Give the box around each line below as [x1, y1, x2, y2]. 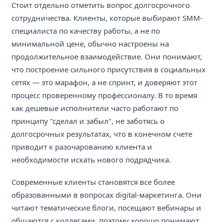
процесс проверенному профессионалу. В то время [11, 90, 197, 101]
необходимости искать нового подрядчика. [11, 155, 171, 165]
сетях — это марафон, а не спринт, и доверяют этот [11, 77, 197, 88]
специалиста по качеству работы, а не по [11, 26, 160, 36]
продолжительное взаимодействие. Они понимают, [11, 52, 202, 62]
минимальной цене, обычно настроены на [11, 39, 169, 49]
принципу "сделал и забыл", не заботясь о [11, 116, 165, 126]
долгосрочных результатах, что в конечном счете [11, 129, 192, 139]
